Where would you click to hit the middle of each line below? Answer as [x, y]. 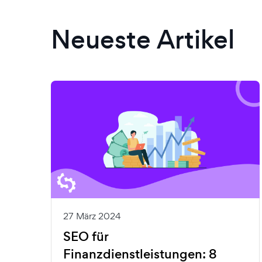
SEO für [86, 236]
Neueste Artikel [143, 40]
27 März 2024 [92, 216]
